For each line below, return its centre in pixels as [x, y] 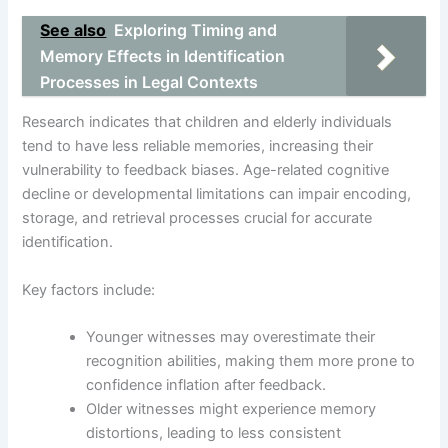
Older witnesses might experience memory [231, 408]
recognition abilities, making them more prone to [251, 360]
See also [73, 29]
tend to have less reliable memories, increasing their [198, 146]
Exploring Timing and [196, 29]
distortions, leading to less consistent [214, 432]
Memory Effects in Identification [163, 55]
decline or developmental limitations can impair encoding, [217, 194]
